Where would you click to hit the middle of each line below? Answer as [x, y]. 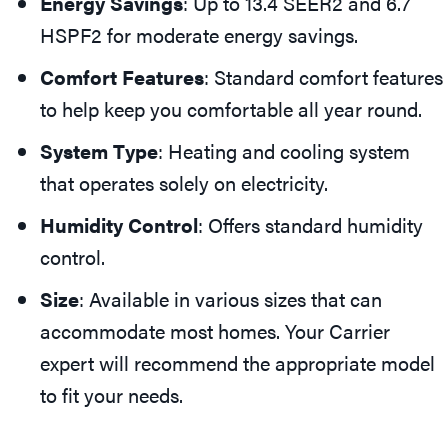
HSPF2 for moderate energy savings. [199, 35]
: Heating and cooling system [284, 151]
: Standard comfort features [323, 77]
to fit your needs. [111, 395]
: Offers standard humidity [310, 225]
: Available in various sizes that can [230, 299]
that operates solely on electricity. [186, 183]
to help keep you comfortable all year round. [231, 109]
